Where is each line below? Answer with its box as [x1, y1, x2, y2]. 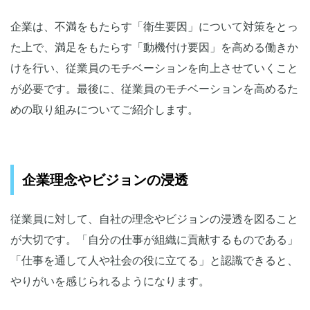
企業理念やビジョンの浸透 [22, 172, 188, 188]
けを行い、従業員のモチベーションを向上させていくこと [10, 62, 298, 75]
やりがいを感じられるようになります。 [10, 275, 210, 288]
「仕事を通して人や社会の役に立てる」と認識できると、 [10, 255, 298, 267]
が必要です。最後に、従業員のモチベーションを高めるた [10, 83, 298, 95]
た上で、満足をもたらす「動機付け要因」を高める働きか [10, 42, 298, 54]
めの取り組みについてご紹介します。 [10, 104, 199, 116]
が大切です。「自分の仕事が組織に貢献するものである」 [10, 234, 298, 246]
